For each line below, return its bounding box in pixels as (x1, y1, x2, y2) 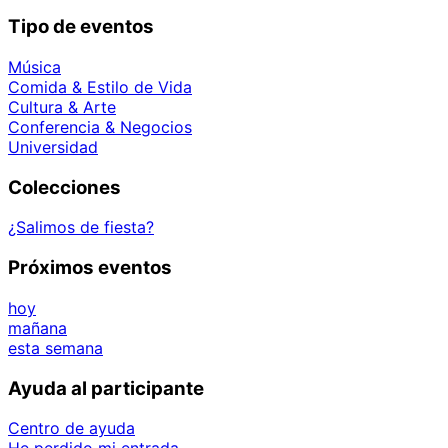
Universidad (8, 136, 98, 157)
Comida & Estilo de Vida (8, 76, 192, 97)
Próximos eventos (8, 256, 172, 280)
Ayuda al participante (8, 376, 204, 400)
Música (8, 56, 61, 77)
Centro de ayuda (8, 418, 135, 439)
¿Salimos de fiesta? (8, 217, 154, 238)
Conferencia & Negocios (8, 116, 192, 137)
